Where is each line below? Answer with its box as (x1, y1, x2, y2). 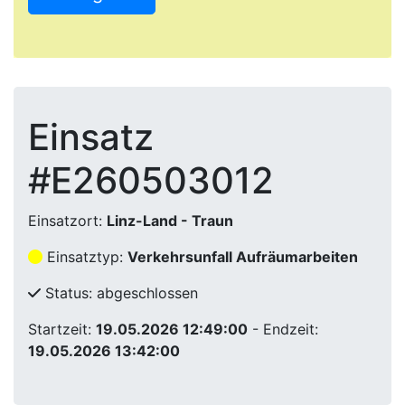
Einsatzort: (28, 212, 107, 230)
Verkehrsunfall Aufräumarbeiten (127, 248, 358, 266)
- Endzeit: (248, 320, 318, 338)
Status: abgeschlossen (41, 284, 198, 302)
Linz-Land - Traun (107, 212, 233, 230)
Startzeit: (28, 320, 96, 338)
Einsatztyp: (42, 248, 127, 266)
